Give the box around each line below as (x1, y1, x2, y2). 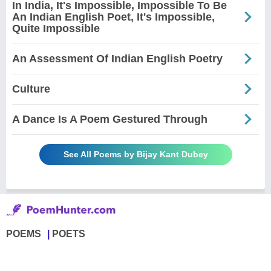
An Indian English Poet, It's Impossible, (12, 10, 215, 23)
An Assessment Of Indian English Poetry (12, 52, 223, 65)
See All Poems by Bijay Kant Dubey (63, 149, 208, 159)
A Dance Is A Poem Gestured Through (12, 113, 207, 125)
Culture (12, 82, 50, 95)
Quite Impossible (12, 22, 100, 34)
